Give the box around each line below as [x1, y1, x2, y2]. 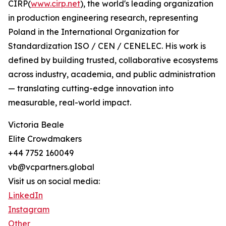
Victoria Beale [8, 120, 64, 130]
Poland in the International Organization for [8, 27, 179, 37]
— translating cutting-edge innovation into [8, 83, 174, 94]
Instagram [8, 204, 49, 215]
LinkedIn [8, 190, 43, 201]
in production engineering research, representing [8, 13, 198, 23]
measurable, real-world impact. [8, 97, 131, 108]
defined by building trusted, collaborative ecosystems [8, 55, 218, 66]
